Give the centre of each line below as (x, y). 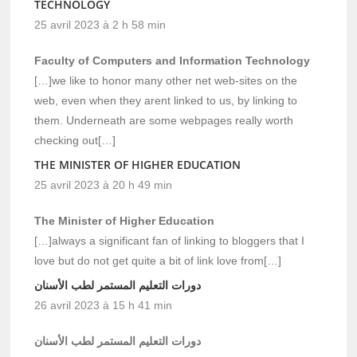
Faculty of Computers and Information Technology (173, 60)
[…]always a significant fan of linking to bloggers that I (170, 240)
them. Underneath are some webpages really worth (164, 120)
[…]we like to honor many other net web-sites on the (166, 80)
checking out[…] (75, 140)
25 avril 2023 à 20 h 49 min (104, 184)
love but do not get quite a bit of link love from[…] (158, 260)
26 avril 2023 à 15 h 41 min (104, 305)
